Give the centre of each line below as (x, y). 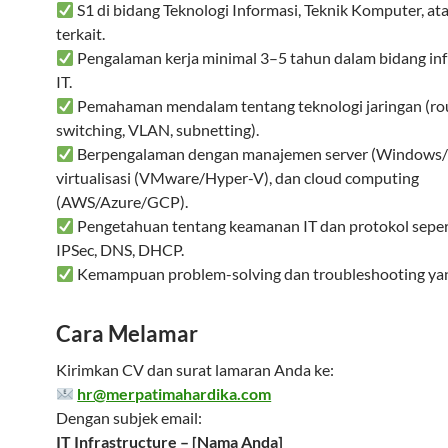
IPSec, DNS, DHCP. (120, 249)
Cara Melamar (127, 333)
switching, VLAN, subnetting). (157, 129)
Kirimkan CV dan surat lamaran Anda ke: (195, 369)
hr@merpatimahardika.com (174, 393)
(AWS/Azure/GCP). (122, 201)
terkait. (80, 33)
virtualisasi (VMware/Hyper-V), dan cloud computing (237, 177)
